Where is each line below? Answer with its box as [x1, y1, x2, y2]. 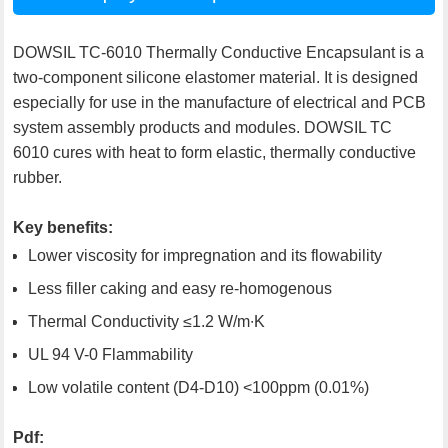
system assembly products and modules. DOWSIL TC [13, 118, 393, 136]
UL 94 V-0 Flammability [28, 345, 194, 363]
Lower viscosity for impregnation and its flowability [28, 246, 383, 264]
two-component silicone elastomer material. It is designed [13, 68, 419, 86]
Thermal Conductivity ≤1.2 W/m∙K [28, 312, 266, 330]
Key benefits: [13, 218, 114, 236]
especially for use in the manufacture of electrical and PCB [13, 93, 427, 111]
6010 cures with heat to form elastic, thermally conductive [13, 143, 417, 161]
